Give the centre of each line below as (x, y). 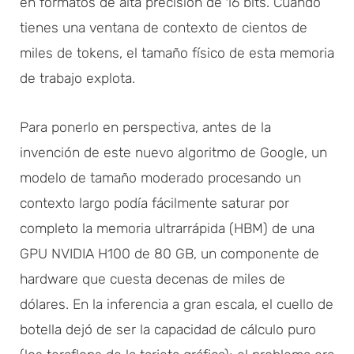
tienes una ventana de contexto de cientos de (164, 27)
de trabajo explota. (77, 78)
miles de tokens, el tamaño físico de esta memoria (177, 53)
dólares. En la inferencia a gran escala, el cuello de (177, 304)
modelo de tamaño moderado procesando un (160, 177)
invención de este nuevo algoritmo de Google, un (173, 152)
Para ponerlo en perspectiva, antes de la (145, 127)
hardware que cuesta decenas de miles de (153, 279)
